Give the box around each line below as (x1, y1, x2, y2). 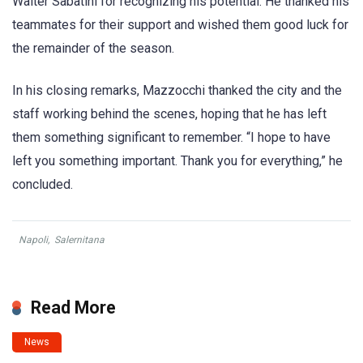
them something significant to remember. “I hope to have (12, 130, 331, 146)
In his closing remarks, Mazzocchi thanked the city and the (12, 83, 342, 99)
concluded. (12, 177, 73, 193)
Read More (31, 297, 116, 318)
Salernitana (54, 234, 105, 246)
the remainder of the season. (12, 40, 174, 56)
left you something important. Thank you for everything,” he (12, 153, 343, 169)
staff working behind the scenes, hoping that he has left (12, 106, 327, 122)
